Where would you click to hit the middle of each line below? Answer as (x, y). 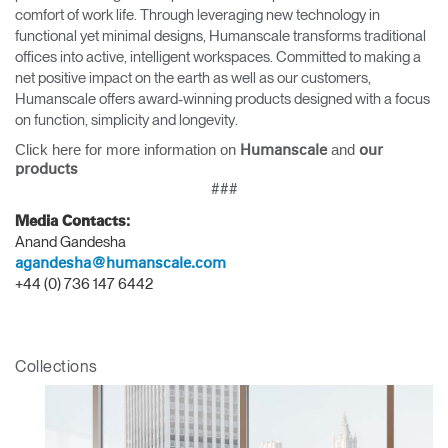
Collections (56, 366)
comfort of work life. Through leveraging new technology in (197, 14)
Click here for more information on (127, 149)
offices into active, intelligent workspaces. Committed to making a (218, 56)
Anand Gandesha (70, 241)
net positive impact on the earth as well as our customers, (193, 77)
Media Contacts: (74, 221)
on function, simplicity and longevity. (128, 119)
